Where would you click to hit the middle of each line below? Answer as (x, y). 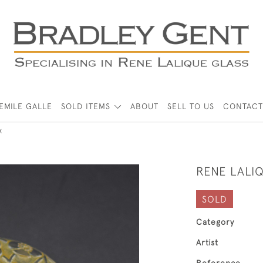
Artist (207, 242)
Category (215, 222)
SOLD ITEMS (86, 106)
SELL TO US (190, 106)
